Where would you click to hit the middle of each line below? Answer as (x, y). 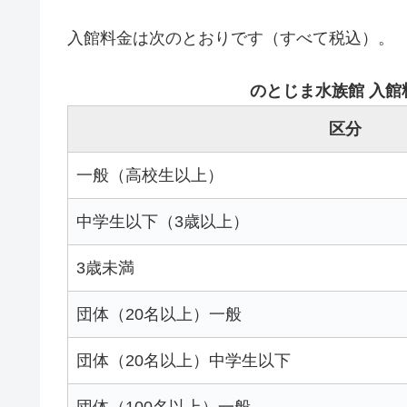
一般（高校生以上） (150, 175)
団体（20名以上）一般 (159, 314)
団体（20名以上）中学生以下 (184, 360)
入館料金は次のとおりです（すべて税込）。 (231, 39)
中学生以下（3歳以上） (163, 221)
